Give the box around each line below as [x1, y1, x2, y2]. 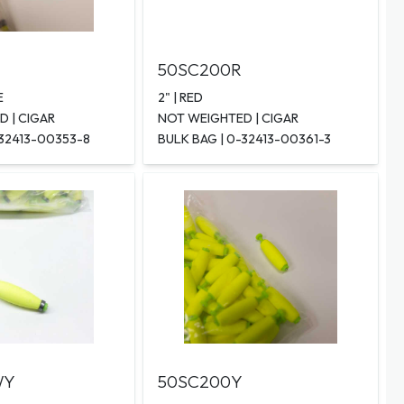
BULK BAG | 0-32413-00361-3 [157, 131, 331, 148]
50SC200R [157, 59, 242, 81]
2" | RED [157, 89, 203, 106]
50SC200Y [157, 371, 243, 393]
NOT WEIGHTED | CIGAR [157, 110, 298, 127]
